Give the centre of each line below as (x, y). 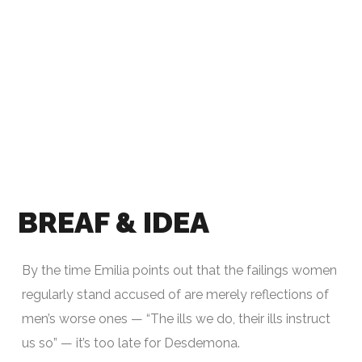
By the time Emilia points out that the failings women (180, 270)
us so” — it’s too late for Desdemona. (131, 343)
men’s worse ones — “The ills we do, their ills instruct (177, 319)
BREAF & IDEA (114, 222)
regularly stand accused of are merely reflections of (176, 295)
